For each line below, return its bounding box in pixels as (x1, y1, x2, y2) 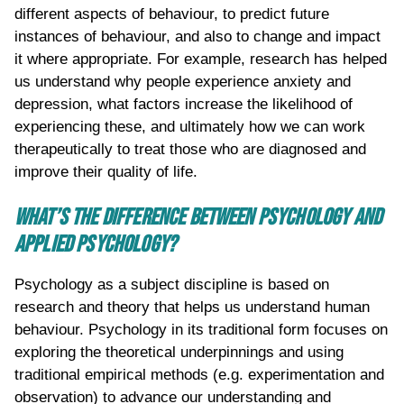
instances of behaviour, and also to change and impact (14, 28, 381, 46)
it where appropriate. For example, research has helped (14, 50, 387, 69)
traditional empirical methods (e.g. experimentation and (14, 366, 384, 384)
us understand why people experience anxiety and (14, 73, 351, 91)
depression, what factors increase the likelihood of (14, 96, 353, 114)
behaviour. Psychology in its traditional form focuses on (14, 321, 388, 339)
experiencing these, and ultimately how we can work (14, 118, 365, 136)
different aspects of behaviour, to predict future (14, 5, 329, 23)
